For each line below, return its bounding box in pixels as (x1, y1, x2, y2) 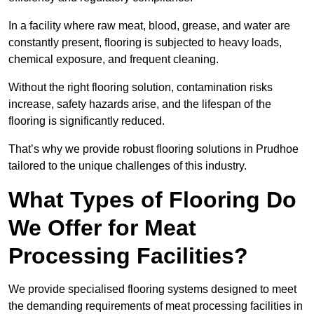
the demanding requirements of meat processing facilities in (8, 300, 303, 313)
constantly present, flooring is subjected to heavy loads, (8, 36, 282, 49)
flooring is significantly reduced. (8, 115, 168, 128)
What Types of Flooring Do (8, 187, 296, 213)
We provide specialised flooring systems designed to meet (8, 283, 296, 296)
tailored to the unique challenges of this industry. (8, 160, 247, 172)
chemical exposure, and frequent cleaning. (8, 53, 219, 66)
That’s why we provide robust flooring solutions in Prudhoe (8, 143, 299, 156)
